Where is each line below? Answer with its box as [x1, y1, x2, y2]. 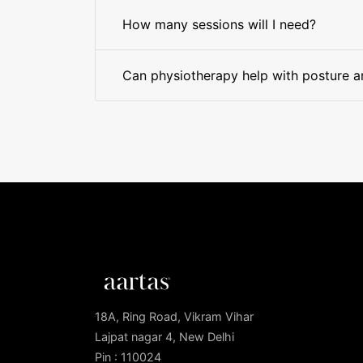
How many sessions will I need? [122, 16, 316, 32]
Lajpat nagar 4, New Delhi [95, 330, 234, 344]
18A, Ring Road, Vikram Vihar [95, 310, 254, 324]
